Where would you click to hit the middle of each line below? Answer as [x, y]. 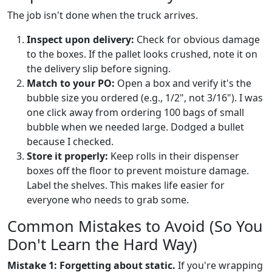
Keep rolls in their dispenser [174, 156]
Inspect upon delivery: [80, 39]
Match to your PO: [71, 83]
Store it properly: [67, 156]
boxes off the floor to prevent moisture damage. [138, 170]
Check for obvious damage [197, 39]
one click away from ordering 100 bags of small [135, 112]
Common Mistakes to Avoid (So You [135, 226]
